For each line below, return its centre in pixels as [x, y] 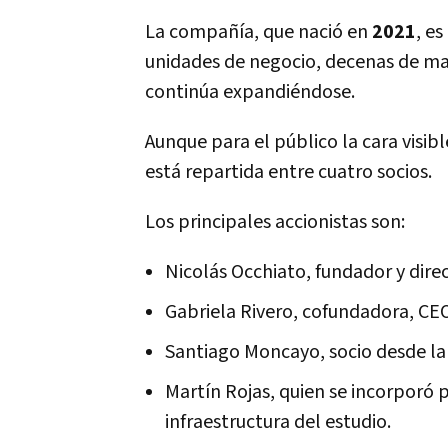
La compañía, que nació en [258, 32]
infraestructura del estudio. [278, 422]
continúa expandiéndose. [250, 92]
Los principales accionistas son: [277, 222]
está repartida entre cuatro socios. [288, 172]
